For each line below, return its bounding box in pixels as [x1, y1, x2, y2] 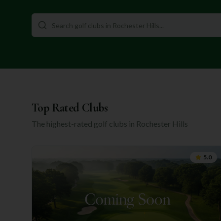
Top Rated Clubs [32, 101, 108, 115]
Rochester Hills [136, 119, 188, 128]
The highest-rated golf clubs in [32, 119, 136, 128]
